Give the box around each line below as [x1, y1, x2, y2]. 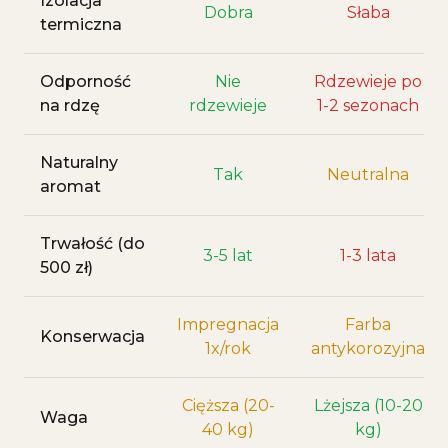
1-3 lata [340, 246, 396, 265]
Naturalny [40, 153, 118, 172]
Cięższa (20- [181, 396, 275, 415]
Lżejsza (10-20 [313, 396, 423, 415]
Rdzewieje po [314, 72, 422, 91]
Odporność [40, 72, 131, 91]
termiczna [40, 15, 122, 34]
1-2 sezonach [317, 96, 419, 115]
